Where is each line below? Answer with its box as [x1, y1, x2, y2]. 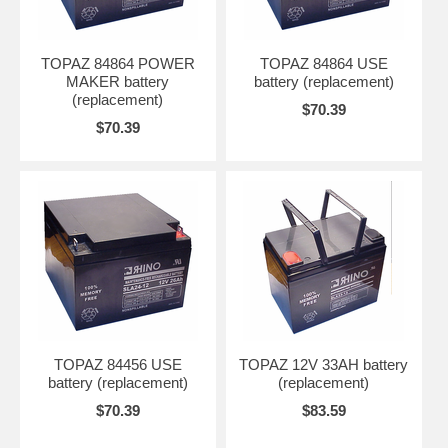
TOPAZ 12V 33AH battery [239, 355, 409, 373]
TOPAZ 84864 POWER [40, 54, 195, 72]
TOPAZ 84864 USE [259, 54, 388, 72]
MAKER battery [66, 72, 170, 90]
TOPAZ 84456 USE [53, 355, 182, 373]
